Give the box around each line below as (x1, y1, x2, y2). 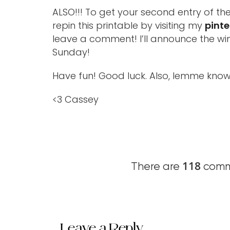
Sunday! (52, 45, 90, 59)
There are (130, 161, 182, 172)
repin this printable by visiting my (52, 18, 205, 32)
